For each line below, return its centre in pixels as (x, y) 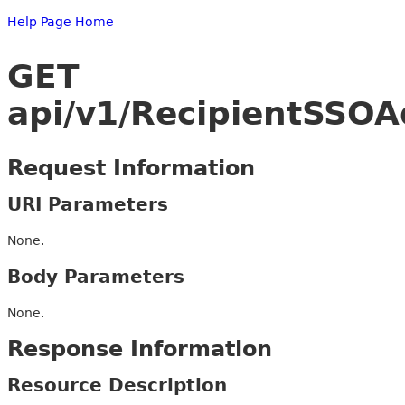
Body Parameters (96, 276)
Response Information (140, 348)
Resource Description (117, 385)
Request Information (131, 168)
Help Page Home (61, 22)
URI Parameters (88, 204)
